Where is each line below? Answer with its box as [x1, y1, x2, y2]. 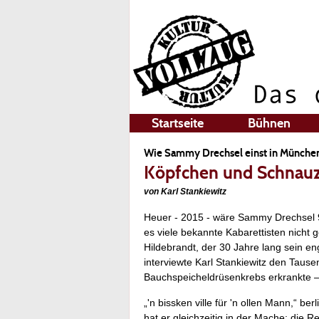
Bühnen [248, 115, 291, 131]
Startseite [152, 115, 204, 131]
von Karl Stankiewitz [144, 187, 226, 197]
